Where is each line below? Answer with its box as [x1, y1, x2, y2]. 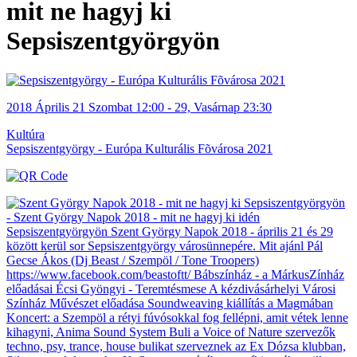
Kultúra [6, 127, 45, 141]
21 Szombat [73, 100, 132, 114]
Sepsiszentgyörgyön [6, 26, 220, 56]
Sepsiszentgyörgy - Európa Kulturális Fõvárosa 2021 [6, 141, 273, 155]
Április [35, 100, 69, 114]
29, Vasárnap [175, 100, 240, 114]
